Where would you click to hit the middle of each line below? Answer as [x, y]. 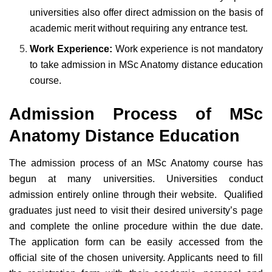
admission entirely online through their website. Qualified [136, 195]
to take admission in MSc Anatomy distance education [146, 65]
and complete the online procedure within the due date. [136, 226]
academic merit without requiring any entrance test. [140, 29]
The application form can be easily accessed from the [136, 242]
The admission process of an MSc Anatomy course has [136, 163]
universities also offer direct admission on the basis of [146, 13]
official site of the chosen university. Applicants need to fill [136, 258]
